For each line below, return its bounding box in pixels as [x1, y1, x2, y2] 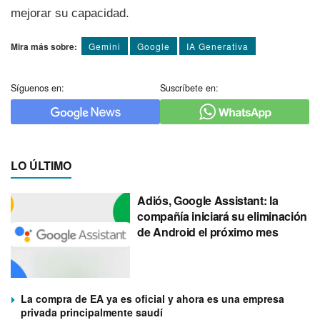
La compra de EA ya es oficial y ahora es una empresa [21, 291, 284, 306]
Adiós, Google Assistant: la [137, 191, 279, 209]
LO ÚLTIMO [11, 156, 71, 174]
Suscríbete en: [160, 81, 219, 94]
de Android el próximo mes [137, 223, 279, 240]
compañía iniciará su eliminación [137, 207, 307, 224]
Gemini [89, 39, 121, 52]
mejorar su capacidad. [11, 6, 129, 20]
